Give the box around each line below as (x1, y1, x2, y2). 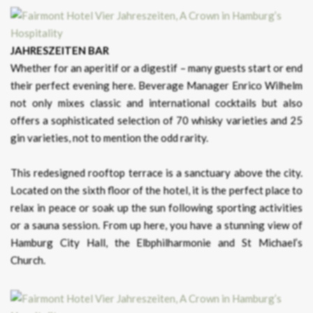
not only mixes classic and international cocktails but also (10, 96, 303, 110)
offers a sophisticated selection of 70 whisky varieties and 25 (10, 114, 303, 127)
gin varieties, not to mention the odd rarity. (10, 131, 208, 145)
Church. (10, 254, 45, 267)
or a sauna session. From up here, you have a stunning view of (10, 219, 303, 232)
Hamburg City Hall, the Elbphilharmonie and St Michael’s (10, 236, 303, 249)
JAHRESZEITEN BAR (10, 44, 109, 57)
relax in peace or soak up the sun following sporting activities (10, 201, 303, 214)
